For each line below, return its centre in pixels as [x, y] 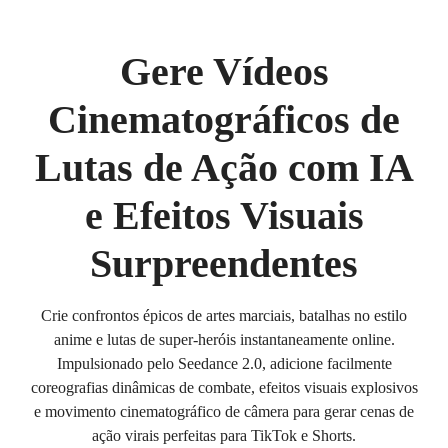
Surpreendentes [224, 263]
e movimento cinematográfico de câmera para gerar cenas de [224, 411]
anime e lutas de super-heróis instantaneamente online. [224, 339]
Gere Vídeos [224, 71]
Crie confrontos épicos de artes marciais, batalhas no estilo [224, 315]
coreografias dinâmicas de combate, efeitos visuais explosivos [224, 387]
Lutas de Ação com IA [224, 167]
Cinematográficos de [224, 119]
